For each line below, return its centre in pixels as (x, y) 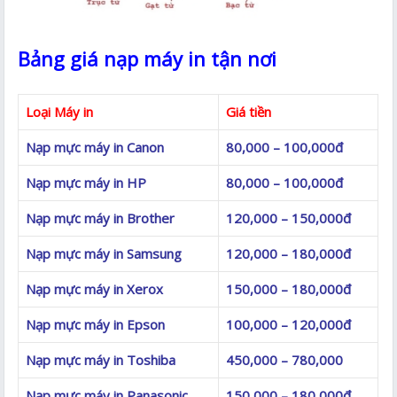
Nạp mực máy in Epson (96, 324)
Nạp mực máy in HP (86, 182)
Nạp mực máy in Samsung (104, 253)
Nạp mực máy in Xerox (95, 288)
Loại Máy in (60, 111)
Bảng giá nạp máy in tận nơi (148, 58)
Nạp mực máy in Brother (101, 218)
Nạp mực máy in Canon (95, 147)
